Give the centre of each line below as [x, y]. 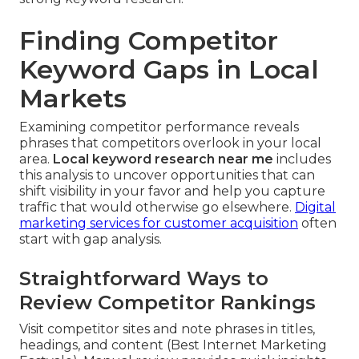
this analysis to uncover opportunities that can [167, 175]
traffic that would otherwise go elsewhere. [157, 208]
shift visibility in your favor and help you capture [172, 192]
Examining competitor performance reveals [159, 127]
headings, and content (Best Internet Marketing [173, 345]
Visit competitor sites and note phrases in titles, [167, 329]
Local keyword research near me [163, 159]
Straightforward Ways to [144, 279]
